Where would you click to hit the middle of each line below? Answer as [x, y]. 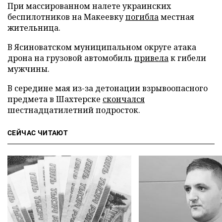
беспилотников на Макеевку [66, 17]
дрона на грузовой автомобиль [71, 58]
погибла [142, 17]
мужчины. [28, 69]
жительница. [34, 28]
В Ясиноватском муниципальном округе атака [102, 47]
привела [151, 58]
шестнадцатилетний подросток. [74, 110]
